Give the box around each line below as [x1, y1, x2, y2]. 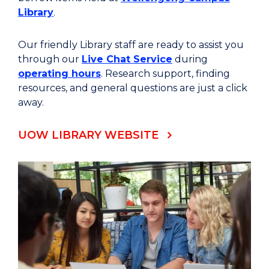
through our [18, 53, 82, 65]
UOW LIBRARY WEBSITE [18, 128, 159, 142]
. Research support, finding [101, 68, 230, 80]
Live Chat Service [82, 53, 172, 65]
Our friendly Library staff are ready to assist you [18, 39, 244, 51]
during [172, 53, 208, 65]
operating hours [18, 68, 101, 80]
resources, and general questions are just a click [18, 82, 247, 94]
